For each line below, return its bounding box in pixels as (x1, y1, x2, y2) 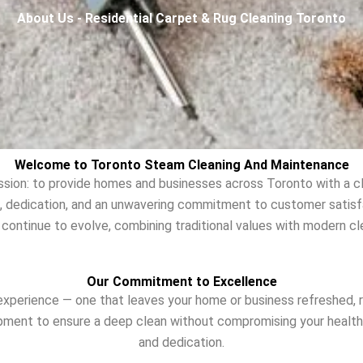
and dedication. (139, 334, 224, 350)
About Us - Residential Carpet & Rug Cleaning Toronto (17, 11, 346, 26)
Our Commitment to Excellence (86, 273, 277, 289)
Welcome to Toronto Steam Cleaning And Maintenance (14, 157, 349, 173)
